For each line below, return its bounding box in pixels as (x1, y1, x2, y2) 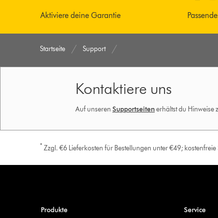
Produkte (40, 205, 68, 214)
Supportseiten (112, 105, 155, 114)
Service (183, 205, 206, 214)
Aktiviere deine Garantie (40, 11, 121, 20)
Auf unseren (75, 105, 112, 114)
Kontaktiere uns (75, 79, 172, 98)
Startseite (40, 45, 66, 54)
